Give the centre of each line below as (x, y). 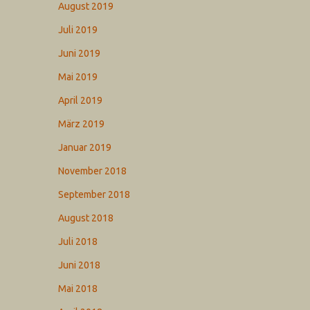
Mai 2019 (78, 77)
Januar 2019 (85, 147)
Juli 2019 (78, 30)
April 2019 (81, 100)
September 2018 (94, 194)
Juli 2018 (78, 241)
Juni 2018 (80, 265)
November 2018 (93, 171)
